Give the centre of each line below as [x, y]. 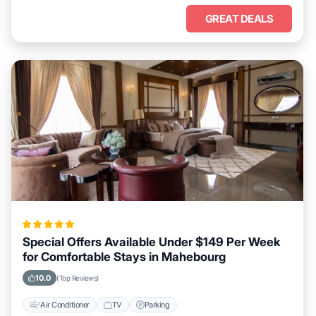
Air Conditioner [65, 304]
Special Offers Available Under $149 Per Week [151, 242]
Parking [157, 304]
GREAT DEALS [239, 19]
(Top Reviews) [78, 278]
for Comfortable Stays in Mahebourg [124, 257]
